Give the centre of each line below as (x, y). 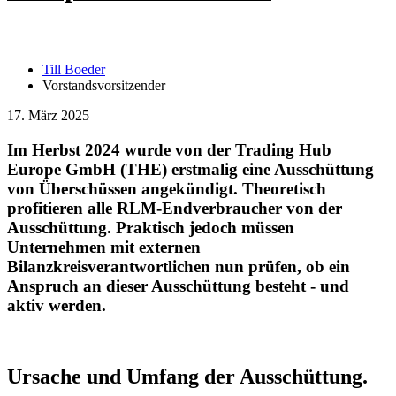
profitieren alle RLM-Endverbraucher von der (175, 208)
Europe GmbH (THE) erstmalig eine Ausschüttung (190, 169)
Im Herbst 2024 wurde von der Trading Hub (169, 149)
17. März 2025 (48, 115)
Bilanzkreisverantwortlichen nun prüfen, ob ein (179, 266)
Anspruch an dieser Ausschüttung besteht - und (178, 286)
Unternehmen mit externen (104, 247)
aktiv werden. (57, 305)
